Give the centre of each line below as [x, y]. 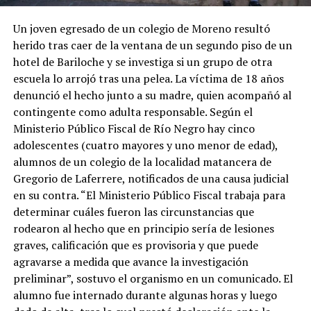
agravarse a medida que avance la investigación [131, 261]
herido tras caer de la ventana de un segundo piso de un [152, 45]
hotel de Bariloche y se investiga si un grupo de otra [142, 61]
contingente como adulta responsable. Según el [133, 111]
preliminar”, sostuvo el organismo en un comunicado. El [153, 278]
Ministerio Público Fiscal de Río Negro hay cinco [134, 128]
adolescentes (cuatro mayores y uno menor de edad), [145, 145]
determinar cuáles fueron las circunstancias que [133, 211]
